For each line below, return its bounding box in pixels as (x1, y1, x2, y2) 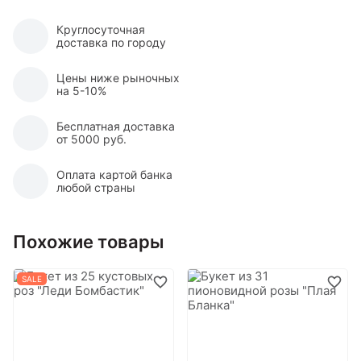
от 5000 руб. (56, 132, 127, 146)
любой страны (56, 180, 135, 194)
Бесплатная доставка (56, 119, 175, 133)
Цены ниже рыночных (56, 71, 180, 85)
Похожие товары (13, 231, 164, 252)
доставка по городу (56, 35, 166, 49)
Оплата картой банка (56, 168, 172, 181)
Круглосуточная (56, 23, 145, 36)
